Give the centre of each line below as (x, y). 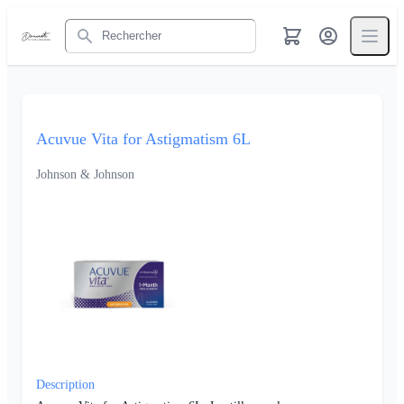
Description (65, 384)
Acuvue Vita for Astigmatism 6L (143, 139)
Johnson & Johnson (85, 174)
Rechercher (96, 26)
